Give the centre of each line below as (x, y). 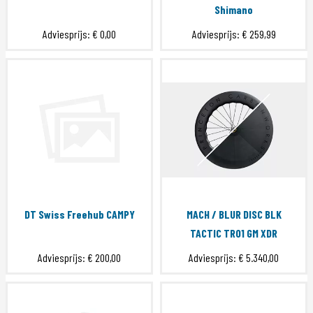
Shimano (234, 10)
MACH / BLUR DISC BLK (234, 214)
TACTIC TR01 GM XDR (234, 233)
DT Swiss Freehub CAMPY (79, 214)
